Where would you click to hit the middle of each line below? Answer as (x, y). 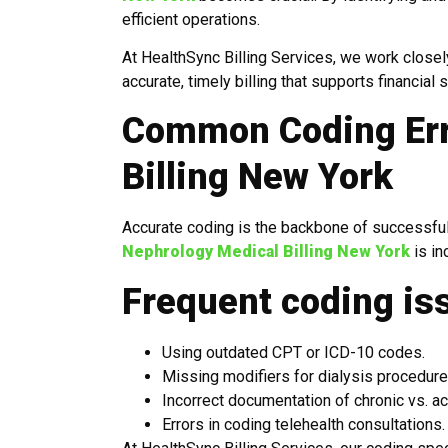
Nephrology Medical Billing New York (266, 252)
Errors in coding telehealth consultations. (303, 424)
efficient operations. (191, 19)
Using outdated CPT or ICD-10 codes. (293, 352)
